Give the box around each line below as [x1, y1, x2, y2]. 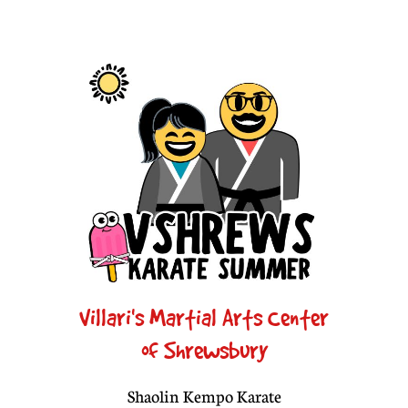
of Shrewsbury [140, 337, 268, 364]
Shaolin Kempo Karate [127, 386, 281, 406]
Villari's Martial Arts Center [79, 304, 329, 331]
